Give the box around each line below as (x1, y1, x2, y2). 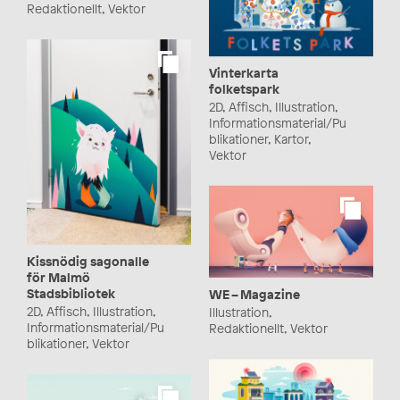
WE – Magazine (209, 286, 300, 304)
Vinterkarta (209, 63, 279, 81)
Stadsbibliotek (27, 285, 115, 303)
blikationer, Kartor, (209, 129, 311, 147)
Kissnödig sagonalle (27, 253, 149, 271)
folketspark (209, 79, 279, 97)
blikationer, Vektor (27, 335, 129, 353)
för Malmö (27, 269, 90, 287)
